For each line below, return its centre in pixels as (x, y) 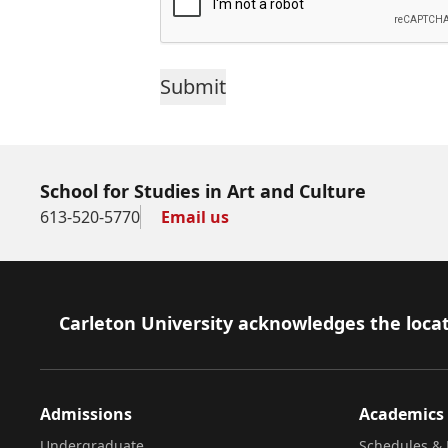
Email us (195, 217)
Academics (401, 414)
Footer (69, 322)
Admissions (86, 414)
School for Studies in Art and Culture (203, 191)
